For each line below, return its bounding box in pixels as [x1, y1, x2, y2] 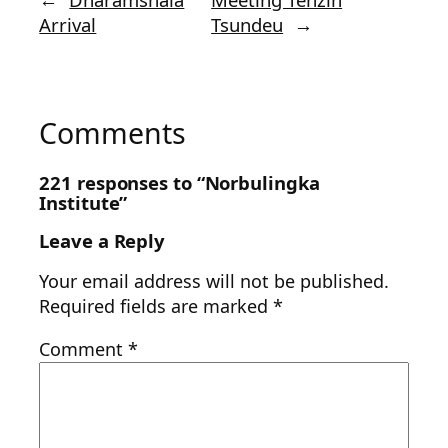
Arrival [39, 12, 97, 38]
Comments [39, 114, 186, 153]
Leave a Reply [39, 228, 166, 254]
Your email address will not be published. [39, 269, 390, 294]
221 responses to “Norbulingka [39, 169, 320, 195]
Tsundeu [211, 12, 284, 38]
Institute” [39, 189, 128, 215]
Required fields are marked [39, 294, 274, 319]
